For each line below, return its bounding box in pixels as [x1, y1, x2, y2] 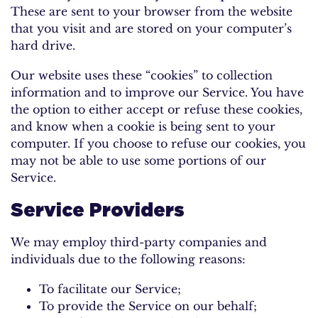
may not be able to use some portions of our [11, 153, 266, 168]
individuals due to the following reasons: [11, 251, 246, 266]
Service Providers [11, 198, 185, 221]
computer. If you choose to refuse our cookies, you [11, 136, 306, 150]
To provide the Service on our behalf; [39, 298, 257, 313]
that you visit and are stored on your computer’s [11, 21, 292, 35]
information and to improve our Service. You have [11, 84, 304, 99]
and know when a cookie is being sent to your [11, 119, 275, 133]
